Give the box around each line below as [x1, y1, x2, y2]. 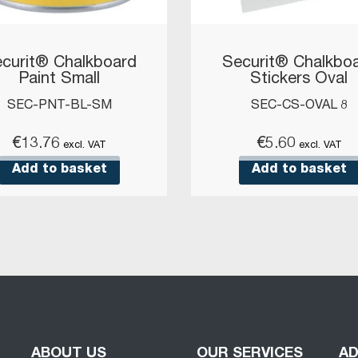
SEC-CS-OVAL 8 [250, 100, 348, 113]
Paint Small [18, 72, 100, 88]
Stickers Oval [250, 72, 348, 88]
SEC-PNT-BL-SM [6, 100, 112, 113]
